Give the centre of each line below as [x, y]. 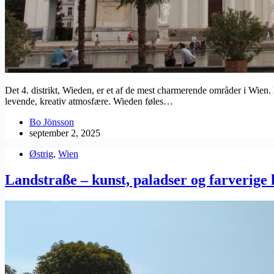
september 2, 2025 [65, 133]
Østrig [41, 154]
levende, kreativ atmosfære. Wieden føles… [89, 102]
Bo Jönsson [52, 122]
